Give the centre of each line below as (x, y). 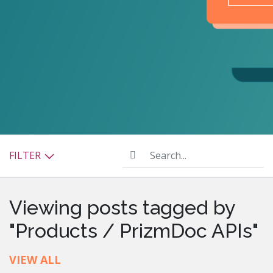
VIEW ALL (35, 259)
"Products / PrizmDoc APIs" (134, 230)
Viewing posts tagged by (122, 207)
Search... (140, 150)
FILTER (26, 156)
